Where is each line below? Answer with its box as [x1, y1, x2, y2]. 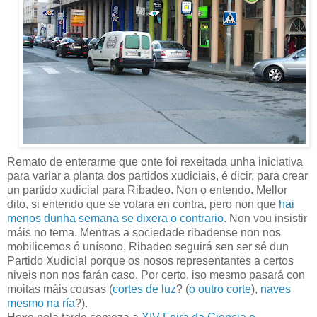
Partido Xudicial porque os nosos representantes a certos [7, 254, 294, 267]
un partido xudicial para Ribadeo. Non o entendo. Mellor [7, 183, 287, 196]
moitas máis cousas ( [7, 282, 113, 295]
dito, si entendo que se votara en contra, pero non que [7, 197, 279, 210]
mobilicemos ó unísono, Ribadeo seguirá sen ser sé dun [7, 240, 289, 253]
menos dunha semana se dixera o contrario [7, 212, 224, 224]
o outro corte [189, 282, 251, 295]
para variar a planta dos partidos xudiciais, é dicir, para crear [7, 169, 308, 182]
